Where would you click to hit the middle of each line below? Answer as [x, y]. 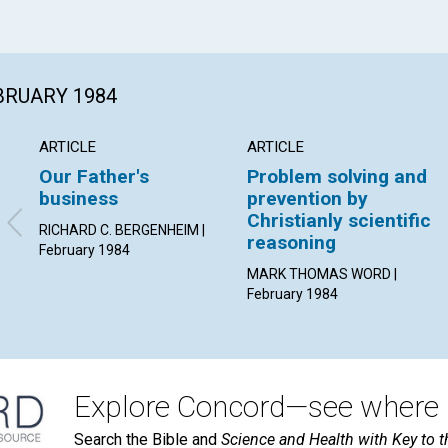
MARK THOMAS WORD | [322, 274]
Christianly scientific [339, 221]
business [78, 199]
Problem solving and [337, 177]
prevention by [308, 199]
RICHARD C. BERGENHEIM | [122, 230]
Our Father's [94, 177]
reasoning [292, 243]
